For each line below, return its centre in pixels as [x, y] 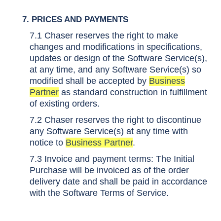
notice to [48, 143]
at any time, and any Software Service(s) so [115, 70]
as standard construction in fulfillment [133, 92]
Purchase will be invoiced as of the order [109, 170]
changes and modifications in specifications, [116, 47]
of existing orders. [66, 104]
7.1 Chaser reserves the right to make [104, 36]
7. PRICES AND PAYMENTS [69, 19]
